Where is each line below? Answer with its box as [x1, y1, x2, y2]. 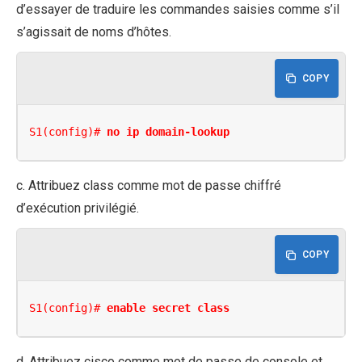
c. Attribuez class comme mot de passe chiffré [16, 177, 281, 193]
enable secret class [107, 301, 230, 315]
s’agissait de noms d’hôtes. [16, 23, 171, 40]
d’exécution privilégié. [16, 200, 139, 216]
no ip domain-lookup [107, 125, 230, 139]
